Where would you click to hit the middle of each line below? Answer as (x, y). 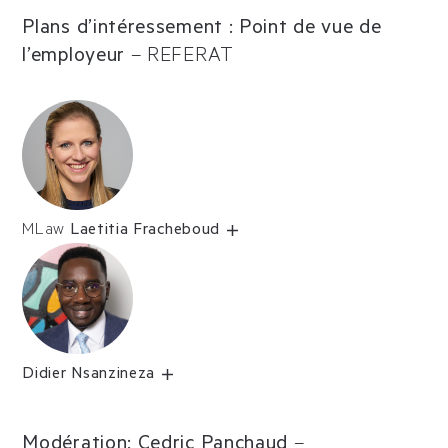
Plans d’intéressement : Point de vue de (202, 30)
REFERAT (190, 58)
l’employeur (73, 58)
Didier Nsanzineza (89, 375)
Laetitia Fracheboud (144, 231)
